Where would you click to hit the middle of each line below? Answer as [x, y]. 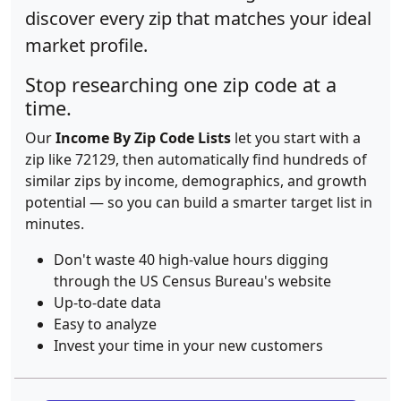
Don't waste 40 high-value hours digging [191, 260]
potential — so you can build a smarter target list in [199, 202]
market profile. [86, 45]
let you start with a [296, 138]
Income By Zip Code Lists [143, 138]
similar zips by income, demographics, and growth [196, 181]
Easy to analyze [105, 324]
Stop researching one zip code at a [181, 85]
